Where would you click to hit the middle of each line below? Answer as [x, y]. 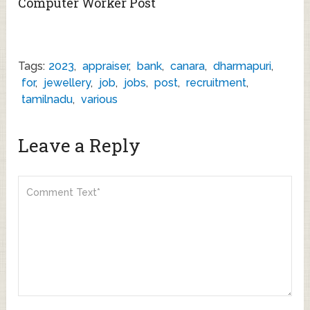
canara [188, 66]
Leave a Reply [80, 146]
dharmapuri [243, 66]
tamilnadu [47, 100]
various [100, 100]
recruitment [217, 83]
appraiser [106, 66]
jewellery [67, 83]
